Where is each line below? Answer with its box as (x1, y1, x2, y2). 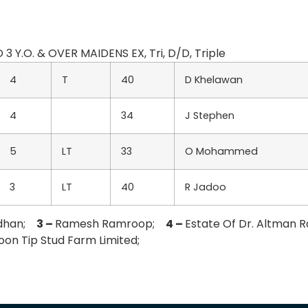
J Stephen (185, 109, 234, 122)
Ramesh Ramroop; (55, 216, 166, 232)
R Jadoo (185, 180, 226, 194)
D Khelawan (185, 73, 243, 87)
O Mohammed (185, 144, 258, 158)
